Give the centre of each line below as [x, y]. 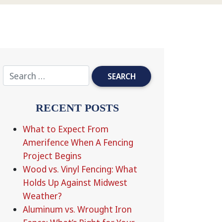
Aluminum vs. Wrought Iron [77, 209]
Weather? [42, 196]
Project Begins [52, 156]
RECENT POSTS [77, 108]
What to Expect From [66, 129]
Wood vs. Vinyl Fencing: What [80, 169]
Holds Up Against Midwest [75, 182]
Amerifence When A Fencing [78, 142]
